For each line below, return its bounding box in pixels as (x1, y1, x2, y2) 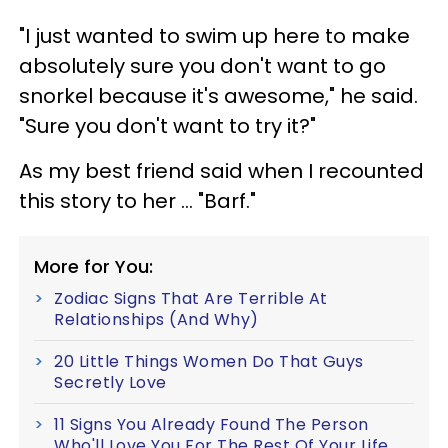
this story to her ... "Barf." (19, 187, 256, 215)
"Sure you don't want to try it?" (19, 112, 316, 140)
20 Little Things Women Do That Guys (54, 350, 364, 373)
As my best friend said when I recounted (19, 157, 424, 185)
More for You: (34, 254, 153, 279)
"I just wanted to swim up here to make (19, 22, 410, 50)
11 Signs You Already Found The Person (54, 413, 369, 436)
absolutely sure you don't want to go (19, 52, 386, 80)
